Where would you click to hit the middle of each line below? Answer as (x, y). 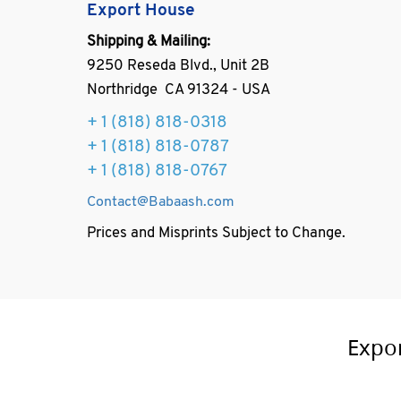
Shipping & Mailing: (149, 42)
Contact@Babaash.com (161, 202)
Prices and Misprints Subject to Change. (217, 234)
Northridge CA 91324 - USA (179, 90)
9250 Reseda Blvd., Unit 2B (179, 66)
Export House (141, 11)
